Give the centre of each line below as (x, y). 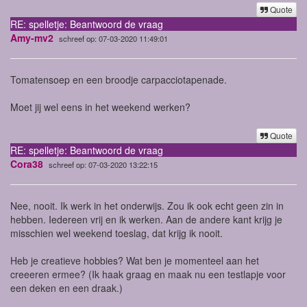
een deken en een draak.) (66, 287)
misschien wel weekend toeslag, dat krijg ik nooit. (116, 233)
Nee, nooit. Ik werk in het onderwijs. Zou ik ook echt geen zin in (147, 205)
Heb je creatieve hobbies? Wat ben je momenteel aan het (135, 260)
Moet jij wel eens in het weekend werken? (100, 107)
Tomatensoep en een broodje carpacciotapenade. (119, 79)
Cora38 (27, 163)
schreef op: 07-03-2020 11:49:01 (113, 38)
